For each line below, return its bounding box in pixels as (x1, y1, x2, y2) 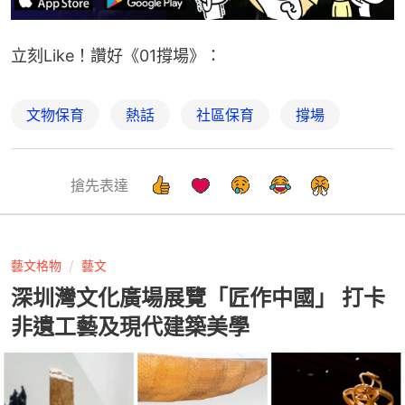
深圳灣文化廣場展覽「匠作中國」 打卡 (11, 285, 385, 312)
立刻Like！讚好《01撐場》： (11, 46, 221, 66)
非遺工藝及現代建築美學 (11, 314, 250, 341)
